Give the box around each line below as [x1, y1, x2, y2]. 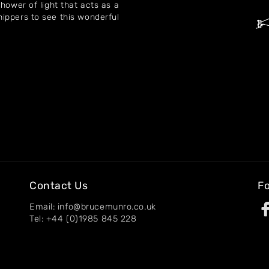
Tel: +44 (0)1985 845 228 [29, 214, 137, 224]
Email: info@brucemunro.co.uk [29, 202, 156, 212]
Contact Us [29, 180, 88, 192]
